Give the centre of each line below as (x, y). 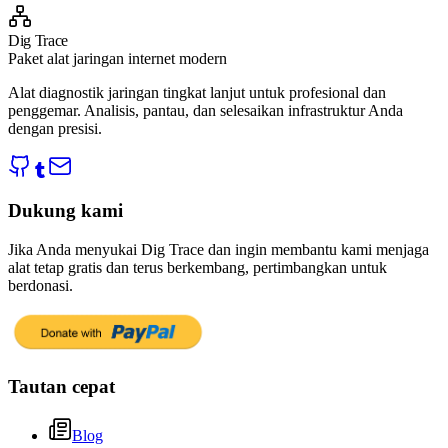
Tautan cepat (61, 387)
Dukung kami (65, 211)
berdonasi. (40, 286)
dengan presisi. (55, 128)
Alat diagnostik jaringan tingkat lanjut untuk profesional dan (197, 92)
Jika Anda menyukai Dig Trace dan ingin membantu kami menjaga (218, 250)
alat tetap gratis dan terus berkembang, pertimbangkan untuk (197, 268)
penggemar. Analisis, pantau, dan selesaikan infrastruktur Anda (205, 110)
